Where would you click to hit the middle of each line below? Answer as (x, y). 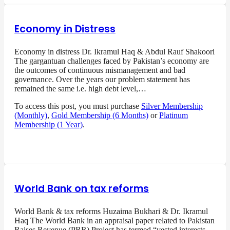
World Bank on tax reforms (82, 189)
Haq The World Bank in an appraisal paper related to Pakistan (114, 221)
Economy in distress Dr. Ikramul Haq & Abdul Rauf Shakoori (114, 52)
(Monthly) (31, 116)
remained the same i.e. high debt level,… (80, 89)
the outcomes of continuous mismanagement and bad (100, 70)
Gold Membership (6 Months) (100, 116)
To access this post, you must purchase (78, 106)
